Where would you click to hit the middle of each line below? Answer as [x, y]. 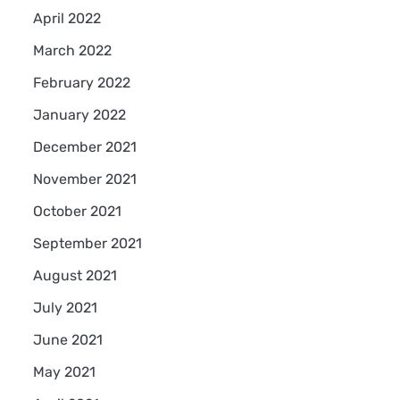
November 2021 [84, 179]
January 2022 [79, 114]
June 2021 [67, 339]
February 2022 [81, 82]
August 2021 [75, 275]
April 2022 [67, 18]
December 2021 [84, 146]
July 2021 [65, 307]
